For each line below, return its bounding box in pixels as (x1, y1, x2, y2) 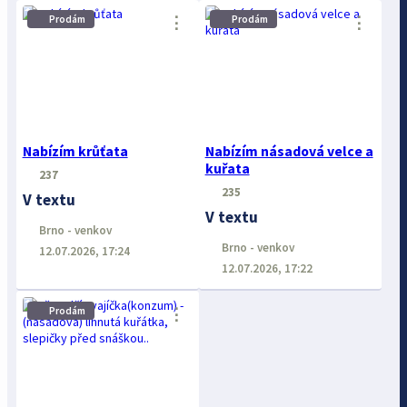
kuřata (204, 159, 250, 177)
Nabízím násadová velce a (204, 142, 373, 160)
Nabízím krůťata (22, 142, 128, 160)
